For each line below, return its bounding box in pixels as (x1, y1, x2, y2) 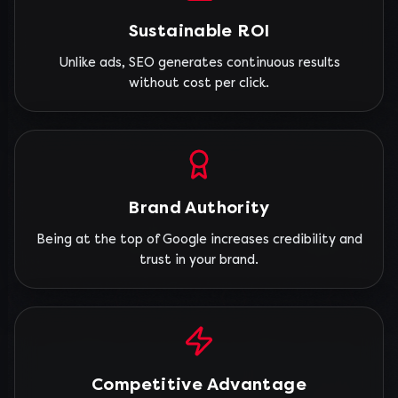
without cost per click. (129, 76, 269, 91)
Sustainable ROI (128, 21, 270, 41)
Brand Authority (128, 198, 270, 218)
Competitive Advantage (92, 375, 306, 394)
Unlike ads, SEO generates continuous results (58, 55, 340, 70)
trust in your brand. (139, 252, 259, 267)
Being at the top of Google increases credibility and (36, 232, 362, 247)
